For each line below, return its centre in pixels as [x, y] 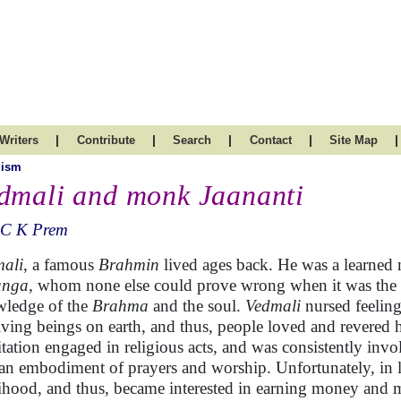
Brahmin [129, 264]
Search [192, 140]
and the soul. [197, 306]
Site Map [354, 140]
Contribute [106, 140]
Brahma [120, 306]
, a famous [61, 264]
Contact [270, 140]
